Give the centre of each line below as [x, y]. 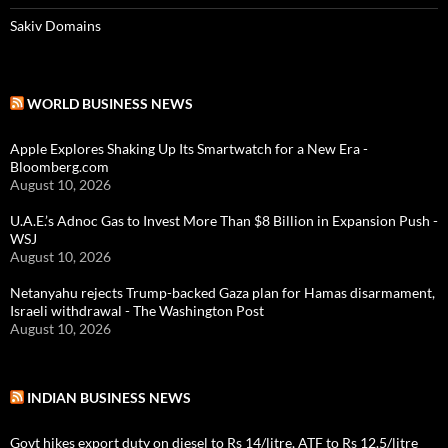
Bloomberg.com [59, 166]
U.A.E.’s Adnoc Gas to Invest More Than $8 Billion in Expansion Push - [224, 220]
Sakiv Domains [55, 25]
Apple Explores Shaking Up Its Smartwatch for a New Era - [189, 148]
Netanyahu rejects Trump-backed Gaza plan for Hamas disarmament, [222, 292]
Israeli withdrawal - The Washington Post [137, 310]
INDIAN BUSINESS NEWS [109, 397]
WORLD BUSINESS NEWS [110, 103]
